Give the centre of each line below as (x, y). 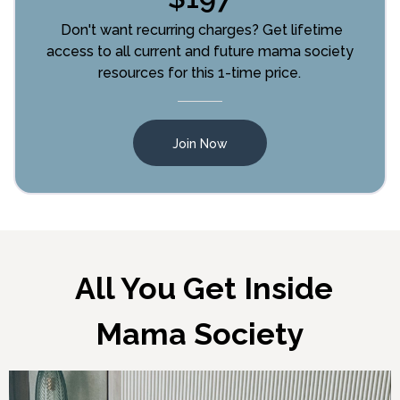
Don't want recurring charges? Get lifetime (201, 30)
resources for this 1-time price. (200, 73)
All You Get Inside (200, 289)
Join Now (200, 143)
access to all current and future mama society (200, 52)
